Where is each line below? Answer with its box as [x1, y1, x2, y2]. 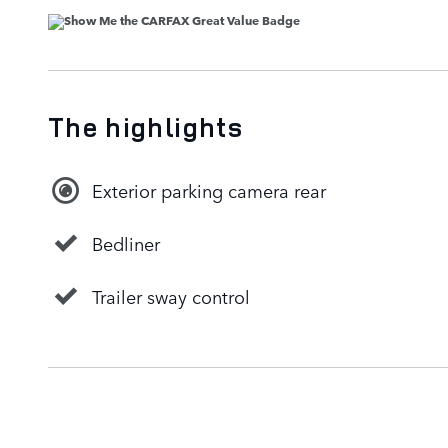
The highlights [48, 108, 243, 145]
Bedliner [92, 230, 160, 257]
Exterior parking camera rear [92, 177, 326, 204]
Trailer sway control [92, 283, 250, 310]
